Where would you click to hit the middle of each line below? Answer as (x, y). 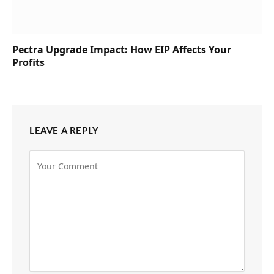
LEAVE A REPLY (64, 131)
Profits (28, 62)
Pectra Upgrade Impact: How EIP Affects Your (122, 49)
